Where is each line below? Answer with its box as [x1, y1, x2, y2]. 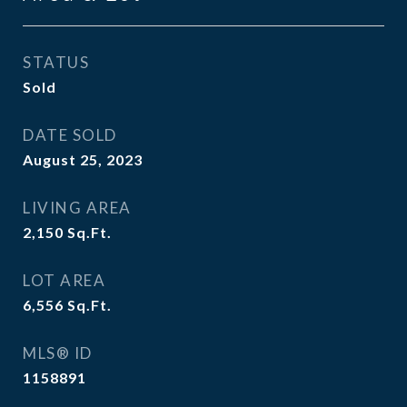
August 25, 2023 [23, 151, 143, 168]
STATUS [23, 53, 89, 72]
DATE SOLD [23, 125, 117, 144]
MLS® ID [23, 343, 93, 362]
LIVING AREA [23, 198, 132, 217]
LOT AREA [23, 271, 105, 290]
